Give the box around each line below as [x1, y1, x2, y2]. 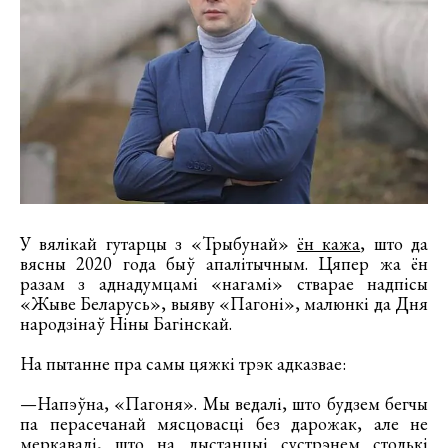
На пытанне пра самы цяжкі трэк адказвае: [20, 352, 346, 376]
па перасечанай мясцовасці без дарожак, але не [20, 412, 428, 436]
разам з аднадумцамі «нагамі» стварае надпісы [20, 272, 428, 296]
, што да [360, 232, 428, 256]
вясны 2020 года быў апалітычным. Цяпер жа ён [20, 252, 428, 276]
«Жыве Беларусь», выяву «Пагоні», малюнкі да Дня [20, 292, 428, 316]
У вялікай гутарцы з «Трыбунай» [20, 232, 297, 256]
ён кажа [296, 232, 361, 256]
